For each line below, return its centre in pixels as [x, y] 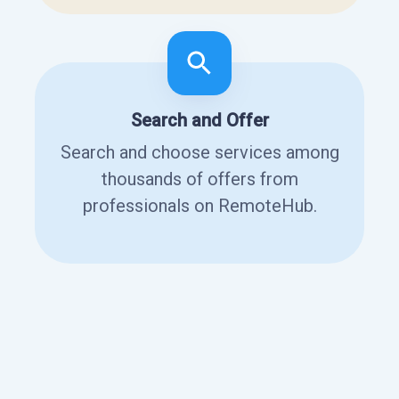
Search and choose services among [199, 152]
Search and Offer [199, 120]
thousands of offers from [199, 179]
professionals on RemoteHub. [199, 205]
